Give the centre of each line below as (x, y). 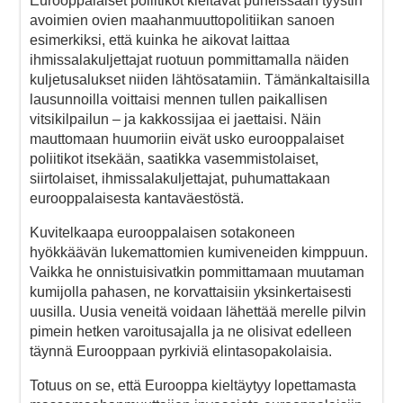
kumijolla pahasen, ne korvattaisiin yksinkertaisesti (191, 291)
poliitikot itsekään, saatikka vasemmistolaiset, (174, 158)
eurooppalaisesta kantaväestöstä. (137, 198)
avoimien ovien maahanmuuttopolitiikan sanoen (182, 20)
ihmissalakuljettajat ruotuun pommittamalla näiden (189, 59)
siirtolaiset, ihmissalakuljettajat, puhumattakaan (180, 178)
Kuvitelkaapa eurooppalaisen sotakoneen (162, 232)
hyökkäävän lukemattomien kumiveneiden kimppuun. (199, 252)
